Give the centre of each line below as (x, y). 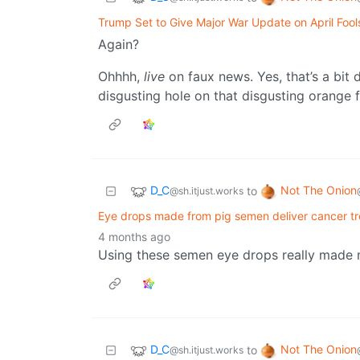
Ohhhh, (121, 77)
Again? (119, 45)
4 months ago (134, 237)
